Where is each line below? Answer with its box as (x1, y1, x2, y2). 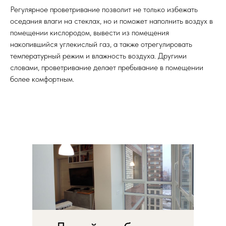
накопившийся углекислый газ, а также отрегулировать (10, 39, 192, 49)
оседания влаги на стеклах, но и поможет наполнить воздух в (10, 16, 213, 26)
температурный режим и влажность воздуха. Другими (10, 51, 187, 61)
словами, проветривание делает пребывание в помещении (10, 63, 203, 72)
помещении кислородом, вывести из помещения (10, 28, 169, 37)
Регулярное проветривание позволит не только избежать (10, 5, 198, 14)
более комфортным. (10, 74, 74, 84)
